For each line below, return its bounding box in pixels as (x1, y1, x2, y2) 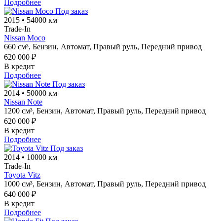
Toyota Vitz (4, 170, 40, 179)
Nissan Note (4, 97, 42, 106)
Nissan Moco (4, 33, 45, 42)
